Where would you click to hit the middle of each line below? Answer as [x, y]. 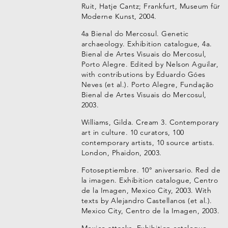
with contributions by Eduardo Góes [143, 74]
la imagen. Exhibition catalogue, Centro [150, 180]
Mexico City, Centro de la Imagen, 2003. [150, 211]
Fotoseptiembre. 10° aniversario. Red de [151, 170]
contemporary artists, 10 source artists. [148, 142]
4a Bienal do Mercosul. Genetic [135, 34]
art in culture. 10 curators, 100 [133, 132]
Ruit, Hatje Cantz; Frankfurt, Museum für [151, 6]
